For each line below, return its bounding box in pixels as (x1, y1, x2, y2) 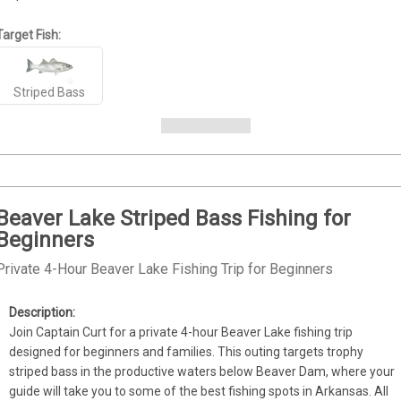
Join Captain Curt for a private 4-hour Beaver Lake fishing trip (9, 325, 354, 339)
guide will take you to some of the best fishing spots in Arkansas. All (9, 384, 389, 398)
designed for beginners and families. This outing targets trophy (9, 345, 364, 359)
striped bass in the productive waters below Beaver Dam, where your (9, 364, 396, 379)
